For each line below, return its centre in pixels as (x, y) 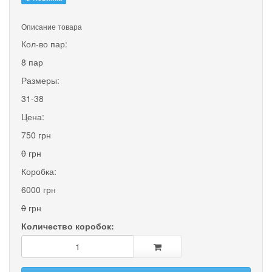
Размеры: (40, 80)
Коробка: (39, 171)
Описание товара (52, 26)
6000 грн (39, 189)
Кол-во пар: (44, 43)
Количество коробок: (68, 226)
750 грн (36, 134)
